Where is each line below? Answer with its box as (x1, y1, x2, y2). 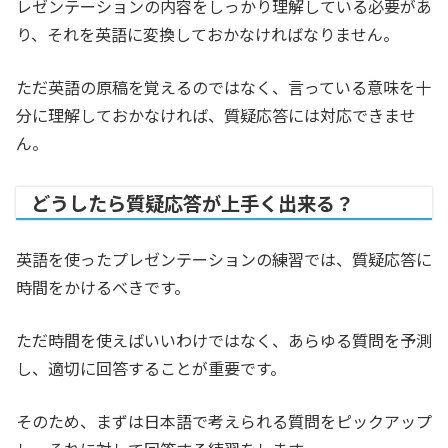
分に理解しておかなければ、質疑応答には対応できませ (16, 103, 416, 128)
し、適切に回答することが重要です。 (16, 356, 286, 381)
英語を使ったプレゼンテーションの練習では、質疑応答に (16, 247, 432, 272)
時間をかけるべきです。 (16, 275, 190, 300)
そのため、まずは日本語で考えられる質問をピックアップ (16, 409, 432, 434)
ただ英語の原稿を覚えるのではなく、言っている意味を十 (16, 75, 431, 100)
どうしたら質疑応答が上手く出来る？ (31, 189, 354, 218)
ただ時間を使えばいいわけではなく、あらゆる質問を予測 (16, 328, 432, 353)
